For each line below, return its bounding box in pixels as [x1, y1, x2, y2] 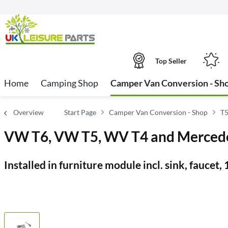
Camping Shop [41, 77, 98, 89]
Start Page [64, 108, 96, 117]
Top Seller [155, 56, 187, 65]
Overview [13, 108, 44, 117]
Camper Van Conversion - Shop [109, 108, 208, 117]
